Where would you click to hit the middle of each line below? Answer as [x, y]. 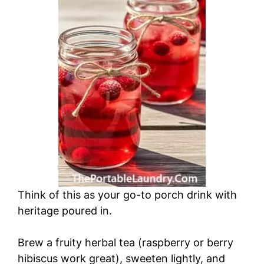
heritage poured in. [65, 211]
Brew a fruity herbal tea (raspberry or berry [126, 243]
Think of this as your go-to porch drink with [127, 195]
